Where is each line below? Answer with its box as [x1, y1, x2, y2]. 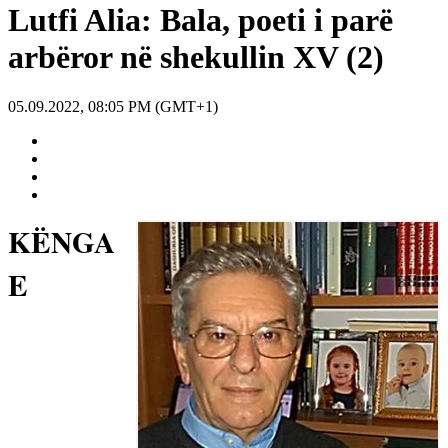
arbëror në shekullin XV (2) [8, 39, 384, 76]
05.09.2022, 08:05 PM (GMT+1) [8, 97, 218, 115]
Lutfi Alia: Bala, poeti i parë [8, 2, 393, 39]
